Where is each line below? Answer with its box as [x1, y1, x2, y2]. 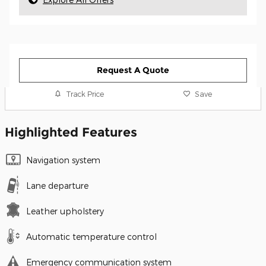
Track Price [66, 89, 104, 98]
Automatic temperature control [26, 232, 157, 242]
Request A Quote [97, 64, 169, 75]
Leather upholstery [26, 206, 104, 217]
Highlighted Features [5, 125, 137, 140]
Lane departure [26, 180, 88, 191]
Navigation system [26, 155, 100, 166]
